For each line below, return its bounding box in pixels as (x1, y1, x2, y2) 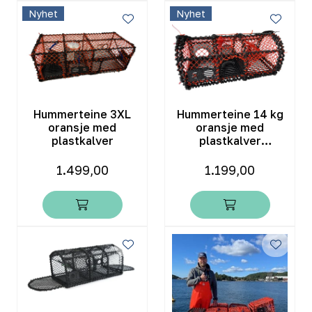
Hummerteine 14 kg (176, 107, 283, 121)
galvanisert (198, 146, 261, 161)
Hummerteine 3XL (33, 107, 131, 121)
